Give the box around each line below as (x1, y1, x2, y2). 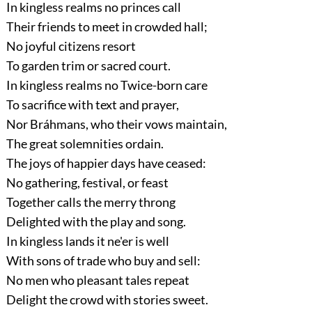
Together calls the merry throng (6, 194, 175, 210)
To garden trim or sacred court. (6, 58, 171, 74)
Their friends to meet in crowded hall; (6, 19, 208, 35)
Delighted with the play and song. (6, 214, 186, 230)
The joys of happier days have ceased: (6, 155, 206, 171)
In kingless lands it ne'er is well (6, 233, 169, 249)
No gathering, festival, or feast (6, 175, 169, 191)
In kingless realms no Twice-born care (6, 77, 208, 93)
